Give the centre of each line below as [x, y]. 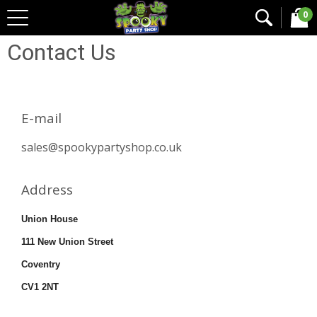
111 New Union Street [67, 241]
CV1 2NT [40, 287]
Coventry [41, 264]
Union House [50, 219]
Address [47, 190]
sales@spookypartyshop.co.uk [102, 147]
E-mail [41, 117]
